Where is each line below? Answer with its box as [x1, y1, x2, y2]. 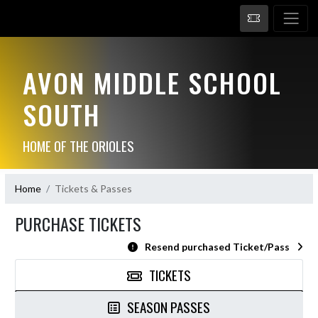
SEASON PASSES [127, 296, 210, 317]
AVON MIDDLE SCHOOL [22, 62, 282, 102]
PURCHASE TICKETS [15, 210, 141, 236]
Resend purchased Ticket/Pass [145, 240, 290, 253]
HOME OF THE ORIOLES [22, 135, 134, 155]
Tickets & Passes [55, 182, 132, 194]
